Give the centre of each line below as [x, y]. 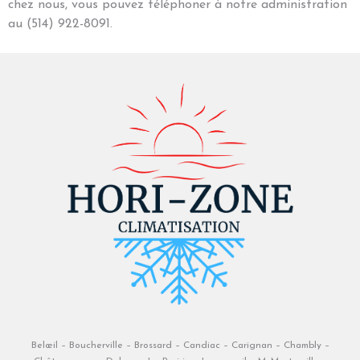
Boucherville [97, 345]
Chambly [304, 345]
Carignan [253, 345]
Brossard [154, 345]
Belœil [46, 345]
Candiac [203, 345]
